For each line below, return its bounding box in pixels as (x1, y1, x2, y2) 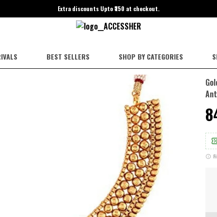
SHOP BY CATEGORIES (118, 51, 183, 62)
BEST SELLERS (46, 51, 90, 62)
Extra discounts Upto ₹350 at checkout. (58, 4, 159, 13)
